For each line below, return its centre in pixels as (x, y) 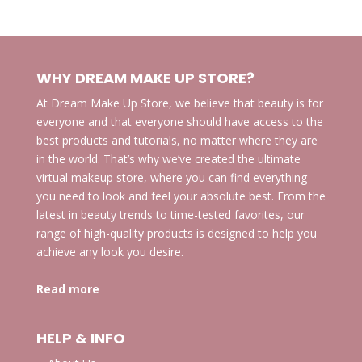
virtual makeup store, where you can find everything (171, 177)
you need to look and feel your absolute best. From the (181, 196)
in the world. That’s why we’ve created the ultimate (168, 158)
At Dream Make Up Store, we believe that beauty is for (179, 103)
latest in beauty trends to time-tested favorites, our (170, 214)
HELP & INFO (80, 338)
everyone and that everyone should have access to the (179, 121)
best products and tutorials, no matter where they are (177, 140)
